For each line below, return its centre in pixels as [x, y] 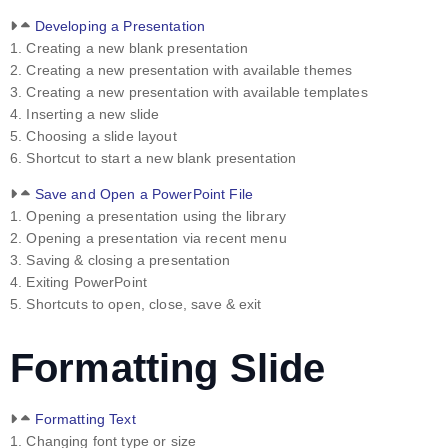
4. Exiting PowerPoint [78, 281]
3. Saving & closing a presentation [120, 259]
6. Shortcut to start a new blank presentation [153, 157]
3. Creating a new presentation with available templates [189, 91]
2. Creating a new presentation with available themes [181, 69]
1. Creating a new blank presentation [129, 47]
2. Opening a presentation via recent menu [148, 237]
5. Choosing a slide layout [93, 135]
